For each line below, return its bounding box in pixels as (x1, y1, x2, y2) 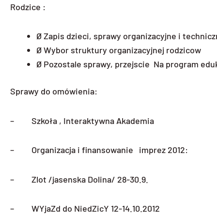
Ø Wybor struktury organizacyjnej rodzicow (36, 45, 201, 56)
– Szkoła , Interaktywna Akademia (10, 115, 154, 126)
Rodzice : (10, 1, 46, 12)
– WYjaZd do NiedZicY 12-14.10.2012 (10, 203, 160, 214)
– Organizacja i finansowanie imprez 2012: (10, 144, 188, 155)
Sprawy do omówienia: (10, 86, 97, 97)
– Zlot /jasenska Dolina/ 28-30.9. (10, 173, 148, 185)
